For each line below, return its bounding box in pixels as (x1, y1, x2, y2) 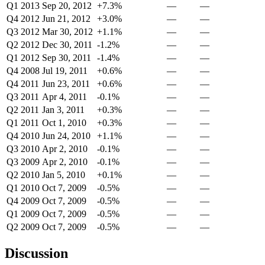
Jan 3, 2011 (42, 104, 85, 115)
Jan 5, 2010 (42, 169, 85, 180)
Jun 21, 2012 (42, 13, 91, 24)
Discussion (5, 245, 68, 261)
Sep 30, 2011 (42, 52, 91, 63)
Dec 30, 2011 (42, 39, 92, 50)
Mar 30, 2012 (42, 26, 93, 37)
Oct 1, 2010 (42, 117, 86, 128)
